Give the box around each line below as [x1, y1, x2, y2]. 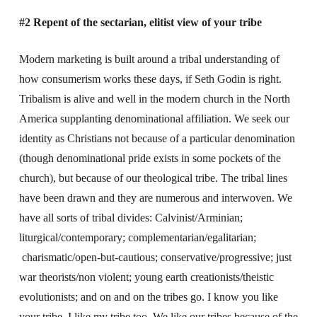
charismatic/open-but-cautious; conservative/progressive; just [18, 251, 292, 263]
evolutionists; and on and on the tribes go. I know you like [18, 291, 278, 303]
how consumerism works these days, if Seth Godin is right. [18, 73, 282, 85]
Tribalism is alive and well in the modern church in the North [18, 93, 290, 105]
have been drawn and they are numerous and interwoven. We [18, 192, 292, 204]
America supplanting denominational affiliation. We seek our [18, 113, 289, 125]
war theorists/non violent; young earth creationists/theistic [18, 271, 274, 283]
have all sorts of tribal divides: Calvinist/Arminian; [18, 212, 243, 224]
